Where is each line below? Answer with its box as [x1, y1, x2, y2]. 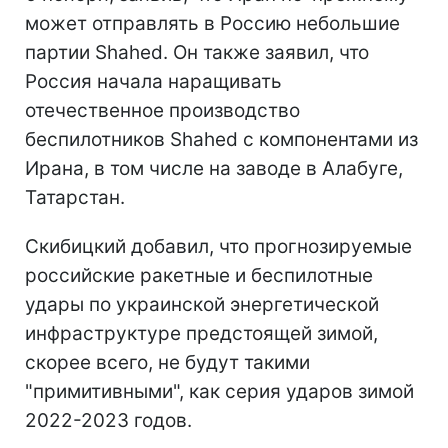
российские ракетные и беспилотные [25, 263, 373, 287]
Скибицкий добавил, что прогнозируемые [25, 234, 412, 258]
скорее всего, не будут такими [25, 350, 310, 374]
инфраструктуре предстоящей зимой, [25, 321, 378, 345]
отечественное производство [25, 98, 300, 122]
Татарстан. [25, 185, 125, 209]
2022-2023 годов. [25, 408, 192, 432]
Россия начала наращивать [25, 69, 282, 93]
